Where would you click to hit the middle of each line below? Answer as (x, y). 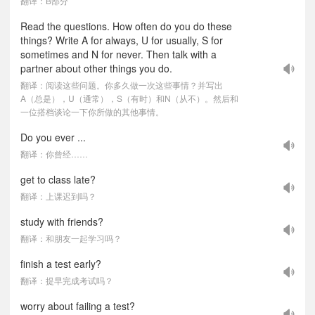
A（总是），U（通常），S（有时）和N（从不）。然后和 (129, 98)
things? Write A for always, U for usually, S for (122, 40)
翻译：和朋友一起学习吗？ (71, 238)
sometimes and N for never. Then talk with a (118, 54)
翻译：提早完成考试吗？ (67, 280)
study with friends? (62, 221)
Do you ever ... (53, 137)
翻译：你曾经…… (54, 154)
